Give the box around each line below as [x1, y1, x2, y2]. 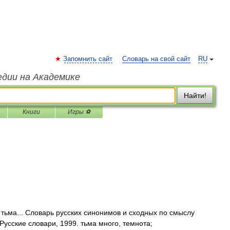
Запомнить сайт [63, 55, 112, 63]
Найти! [184, 91, 206, 100]
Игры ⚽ [68, 108, 90, 116]
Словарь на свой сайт [122, 55, 190, 63]
